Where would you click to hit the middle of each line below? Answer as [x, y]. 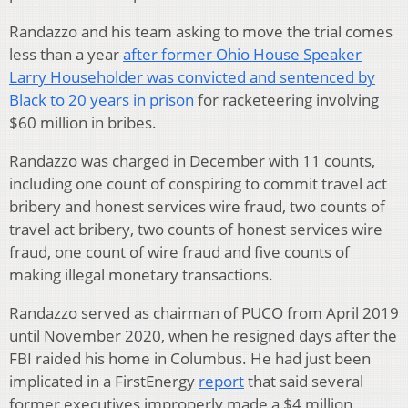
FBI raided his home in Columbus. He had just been [190, 358]
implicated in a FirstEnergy [104, 381]
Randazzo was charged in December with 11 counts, [192, 160]
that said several [304, 381]
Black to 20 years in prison [102, 99]
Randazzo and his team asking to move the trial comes [201, 31]
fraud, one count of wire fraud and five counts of [179, 251]
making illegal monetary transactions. [141, 274]
